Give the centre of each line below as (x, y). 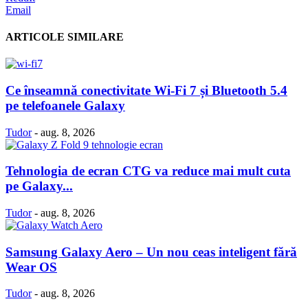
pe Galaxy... (39, 186)
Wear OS (31, 267)
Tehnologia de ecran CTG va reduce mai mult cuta (148, 171)
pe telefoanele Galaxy (65, 105)
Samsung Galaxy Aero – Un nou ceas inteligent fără (151, 252)
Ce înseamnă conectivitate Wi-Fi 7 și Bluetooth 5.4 (146, 90)
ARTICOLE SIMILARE (65, 36)
